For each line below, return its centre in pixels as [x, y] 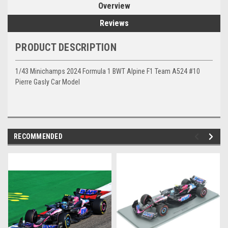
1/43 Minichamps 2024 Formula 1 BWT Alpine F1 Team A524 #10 [108, 71]
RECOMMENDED [38, 136]
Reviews [114, 23]
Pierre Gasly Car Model [48, 82]
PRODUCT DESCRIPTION [66, 47]
